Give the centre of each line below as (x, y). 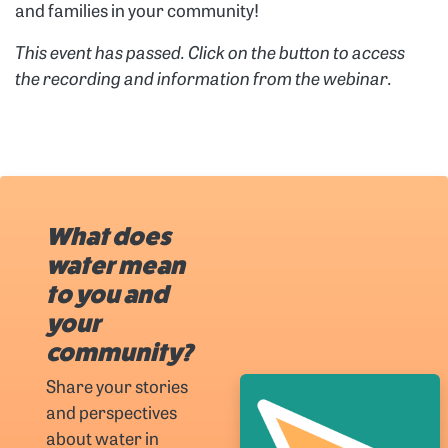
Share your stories (117, 388)
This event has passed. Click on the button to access (210, 55)
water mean (116, 265)
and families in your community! (137, 13)
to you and (107, 294)
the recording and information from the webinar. (205, 81)
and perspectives (112, 414)
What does (109, 236)
